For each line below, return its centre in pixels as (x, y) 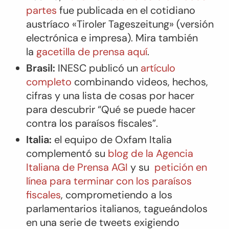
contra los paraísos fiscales (89, 123)
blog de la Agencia (150, 153)
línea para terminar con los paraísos (109, 181)
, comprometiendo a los (116, 195)
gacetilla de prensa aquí (91, 52)
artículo (156, 68)
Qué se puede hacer (148, 109)
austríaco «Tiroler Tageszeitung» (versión (120, 24)
